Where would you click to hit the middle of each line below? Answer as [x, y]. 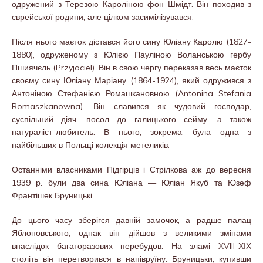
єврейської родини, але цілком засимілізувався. [103, 17]
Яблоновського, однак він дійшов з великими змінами [131, 233]
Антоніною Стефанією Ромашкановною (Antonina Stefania [131, 93]
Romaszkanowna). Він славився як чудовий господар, [131, 106]
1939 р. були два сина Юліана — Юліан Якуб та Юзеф [131, 182]
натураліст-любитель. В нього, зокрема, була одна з [131, 132]
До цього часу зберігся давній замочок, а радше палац [131, 220]
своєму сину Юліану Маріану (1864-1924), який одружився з [131, 80]
